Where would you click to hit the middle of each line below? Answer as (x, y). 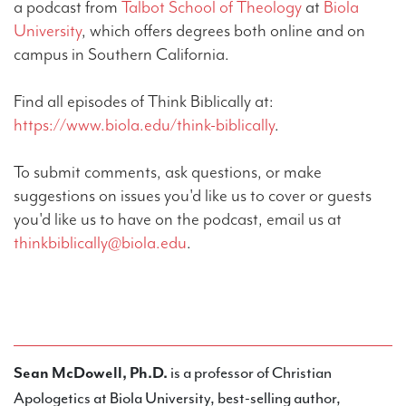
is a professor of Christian (250, 372)
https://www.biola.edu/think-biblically (144, 125)
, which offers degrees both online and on (223, 30)
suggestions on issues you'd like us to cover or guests (193, 195)
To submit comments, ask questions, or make (168, 172)
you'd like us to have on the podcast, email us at (178, 219)
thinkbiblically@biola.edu (100, 242)
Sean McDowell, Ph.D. (91, 372)
